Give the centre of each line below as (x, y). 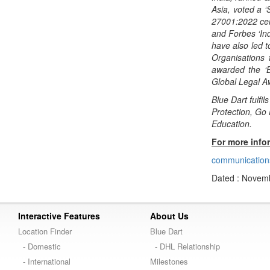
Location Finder (45, 231)
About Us (169, 216)
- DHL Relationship (185, 246)
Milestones (169, 261)
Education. (231, 124)
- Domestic (39, 246)
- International (44, 261)
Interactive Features (59, 216)
